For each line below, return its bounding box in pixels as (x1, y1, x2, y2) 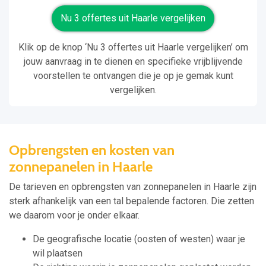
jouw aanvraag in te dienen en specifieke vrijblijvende (23, 56, 243, 68)
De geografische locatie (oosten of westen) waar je (33, 233, 245, 245)
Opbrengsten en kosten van (9, 141, 175, 159)
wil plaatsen (33, 248, 83, 259)
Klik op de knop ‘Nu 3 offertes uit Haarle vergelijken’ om (18, 42, 248, 53)
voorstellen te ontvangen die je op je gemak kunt (33, 70, 233, 82)
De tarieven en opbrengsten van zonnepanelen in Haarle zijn (9, 181, 256, 193)
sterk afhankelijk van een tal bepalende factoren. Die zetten (9, 195, 254, 207)
